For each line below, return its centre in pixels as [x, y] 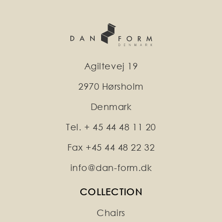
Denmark [111, 107]
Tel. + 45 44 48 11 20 [111, 127]
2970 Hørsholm [111, 87]
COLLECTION [111, 192]
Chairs [111, 213]
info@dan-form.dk [111, 168]
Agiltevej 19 [111, 66]
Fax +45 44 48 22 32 [111, 148]
